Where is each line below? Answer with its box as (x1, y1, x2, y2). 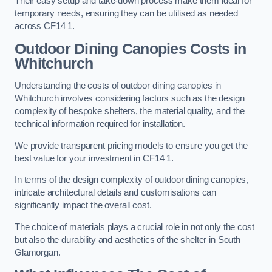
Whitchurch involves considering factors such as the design (15, 93, 245, 104)
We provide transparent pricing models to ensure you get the (15, 140, 248, 151)
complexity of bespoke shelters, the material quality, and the (15, 106, 245, 117)
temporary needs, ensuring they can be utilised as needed (15, 8, 238, 19)
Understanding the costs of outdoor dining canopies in (15, 81, 222, 91)
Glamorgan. (15, 247, 61, 257)
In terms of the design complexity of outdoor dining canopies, (15, 175, 249, 185)
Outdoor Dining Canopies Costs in (15, 40, 246, 57)
